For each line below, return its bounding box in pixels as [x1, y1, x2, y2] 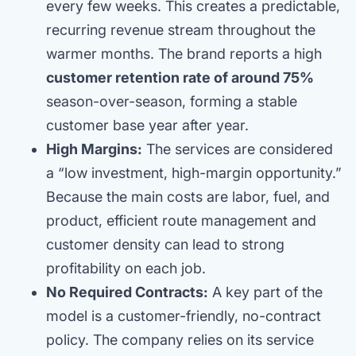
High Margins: [46, 140, 142, 157]
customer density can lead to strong [46, 235, 284, 253]
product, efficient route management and [46, 211, 316, 229]
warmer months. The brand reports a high [46, 44, 322, 62]
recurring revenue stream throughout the [46, 21, 315, 38]
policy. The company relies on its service [46, 331, 314, 348]
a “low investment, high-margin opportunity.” [46, 164, 342, 181]
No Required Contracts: [46, 283, 208, 300]
